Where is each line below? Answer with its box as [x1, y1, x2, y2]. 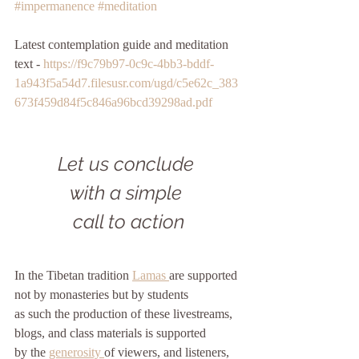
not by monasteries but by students [14, 288, 188, 301]
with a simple [70, 181, 187, 204]
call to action [72, 210, 184, 233]
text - [14, 57, 43, 71]
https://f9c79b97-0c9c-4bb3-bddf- [43, 57, 214, 71]
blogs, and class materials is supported [14, 326, 206, 340]
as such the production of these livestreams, [14, 307, 236, 321]
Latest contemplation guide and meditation [14, 38, 232, 51]
